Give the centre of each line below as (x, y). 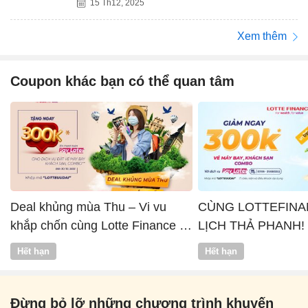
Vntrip (26, 244)
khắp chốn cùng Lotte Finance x (98, 225)
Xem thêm (263, 36)
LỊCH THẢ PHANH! (251, 225)
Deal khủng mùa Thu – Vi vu (88, 207)
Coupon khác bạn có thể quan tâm (122, 81)
